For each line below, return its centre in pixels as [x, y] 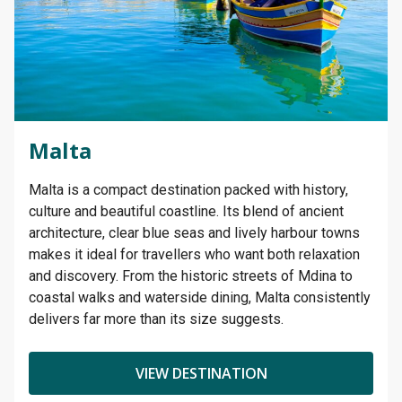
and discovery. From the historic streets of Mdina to [191, 275]
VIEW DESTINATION [201, 373]
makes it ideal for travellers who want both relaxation [194, 254]
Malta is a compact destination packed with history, [188, 189]
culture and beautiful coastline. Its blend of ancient [186, 211]
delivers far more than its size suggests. [156, 319]
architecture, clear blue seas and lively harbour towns [194, 232]
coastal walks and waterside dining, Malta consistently [200, 297]
